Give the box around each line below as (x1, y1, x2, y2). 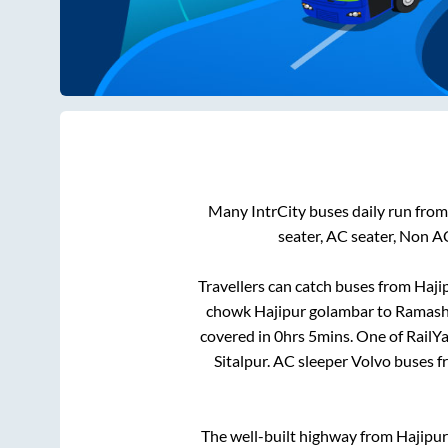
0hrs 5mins (273, 326, 350, 346)
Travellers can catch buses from (198, 276, 414, 296)
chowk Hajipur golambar (205, 301, 374, 321)
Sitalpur (214, 351, 267, 371)
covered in (199, 326, 274, 346)
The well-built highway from (200, 426, 396, 446)
